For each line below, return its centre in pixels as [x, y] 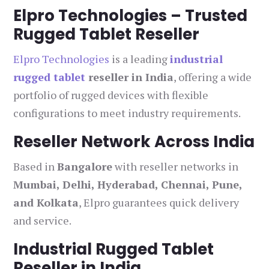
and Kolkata [46, 203]
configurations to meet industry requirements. [127, 113]
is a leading [140, 59]
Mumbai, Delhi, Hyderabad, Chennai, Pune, [128, 185]
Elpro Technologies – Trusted [131, 16]
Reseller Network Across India [134, 142]
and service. [43, 221]
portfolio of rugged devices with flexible [111, 95]
